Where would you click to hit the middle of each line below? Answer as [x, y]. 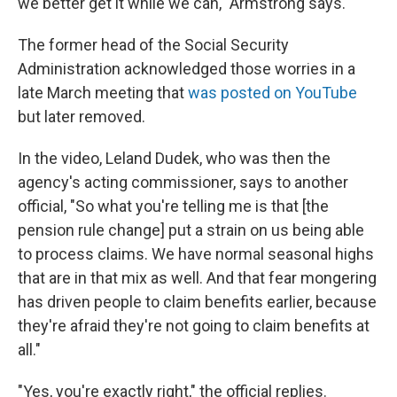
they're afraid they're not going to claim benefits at [194, 326]
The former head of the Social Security [153, 45]
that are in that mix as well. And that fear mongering [197, 278]
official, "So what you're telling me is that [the [173, 206]
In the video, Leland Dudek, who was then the [174, 158]
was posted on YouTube [272, 93]
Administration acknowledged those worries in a [187, 69]
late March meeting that [103, 93]
